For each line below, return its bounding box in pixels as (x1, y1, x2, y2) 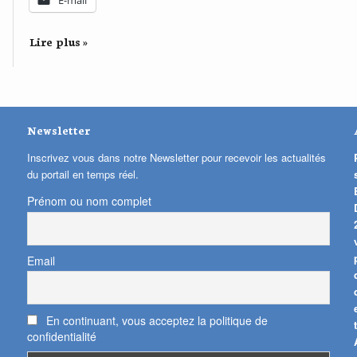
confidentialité (26, 328, 96, 344)
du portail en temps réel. (26, 167, 139, 182)
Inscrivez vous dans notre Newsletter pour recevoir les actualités (26, 150, 326, 166)
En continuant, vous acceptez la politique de (42, 312, 268, 328)
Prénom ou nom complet (26, 193, 151, 210)
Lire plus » (29, 33, 88, 50)
